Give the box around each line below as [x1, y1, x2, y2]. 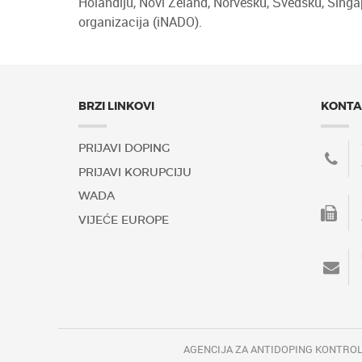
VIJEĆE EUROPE [78, 212, 169, 227]
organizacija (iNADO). [78, 13, 202, 32]
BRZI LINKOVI [78, 99, 154, 115]
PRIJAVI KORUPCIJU [78, 164, 192, 179]
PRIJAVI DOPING [78, 141, 170, 156]
